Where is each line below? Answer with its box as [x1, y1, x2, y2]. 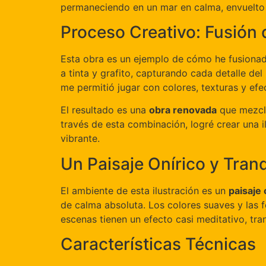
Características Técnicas [61, 234, 256, 255]
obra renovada [149, 104, 217, 116]
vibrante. [61, 132, 100, 145]
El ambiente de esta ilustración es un [61, 184, 229, 197]
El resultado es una [61, 104, 149, 116]
